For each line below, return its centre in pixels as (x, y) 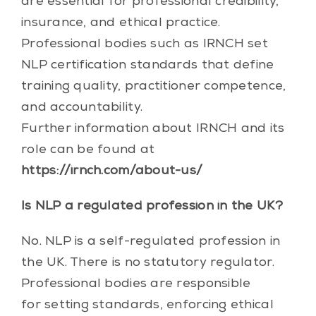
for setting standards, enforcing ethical (147, 305)
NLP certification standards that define (147, 65)
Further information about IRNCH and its (153, 129)
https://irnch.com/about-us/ (112, 171)
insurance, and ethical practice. (121, 23)
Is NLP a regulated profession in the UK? (152, 206)
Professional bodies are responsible (136, 284)
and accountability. (82, 108)
